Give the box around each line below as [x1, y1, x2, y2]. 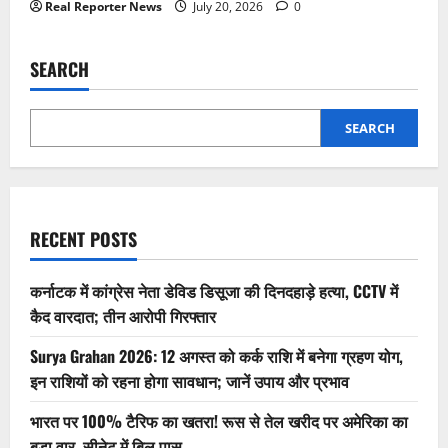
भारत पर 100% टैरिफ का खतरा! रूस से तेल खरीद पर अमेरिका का [30, 408, 408, 433]
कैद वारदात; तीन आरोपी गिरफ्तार [30, 303, 216, 328]
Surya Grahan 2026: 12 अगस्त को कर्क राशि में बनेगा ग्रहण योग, [30, 343, 403, 368]
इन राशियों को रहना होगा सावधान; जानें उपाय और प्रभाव [30, 368, 349, 393]
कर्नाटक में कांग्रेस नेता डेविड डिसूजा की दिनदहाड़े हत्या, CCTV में [30, 278, 398, 303]
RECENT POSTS [30, 225, 137, 252]
